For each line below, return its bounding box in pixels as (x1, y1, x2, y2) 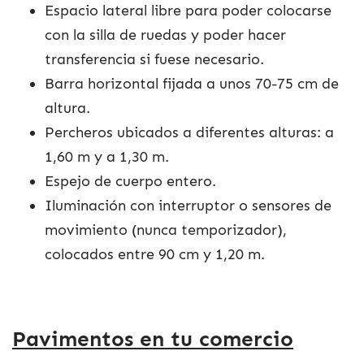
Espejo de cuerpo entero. (45, 171, 216, 190)
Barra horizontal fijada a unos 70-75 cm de (45, 74, 339, 93)
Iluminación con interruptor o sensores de (45, 196, 331, 214)
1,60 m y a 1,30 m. (45, 147, 169, 166)
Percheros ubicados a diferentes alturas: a (45, 123, 334, 141)
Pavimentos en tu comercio (12, 326, 293, 353)
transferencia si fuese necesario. (45, 50, 264, 68)
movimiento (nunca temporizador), (45, 220, 287, 239)
